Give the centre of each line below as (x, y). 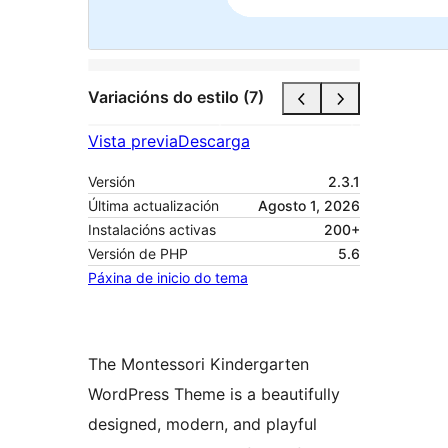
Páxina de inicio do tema (168, 277)
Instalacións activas (152, 229)
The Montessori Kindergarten (198, 363)
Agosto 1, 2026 (309, 205)
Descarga (214, 140)
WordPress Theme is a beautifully (214, 393)
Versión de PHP (138, 253)
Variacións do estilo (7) (176, 97)
